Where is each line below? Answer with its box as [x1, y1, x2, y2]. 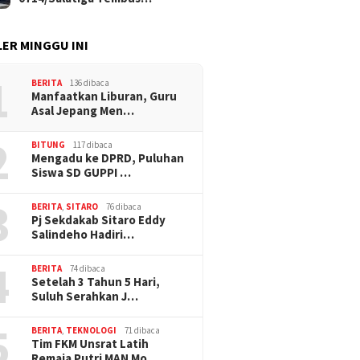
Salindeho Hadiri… [31, 227, 135, 243]
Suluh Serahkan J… [31, 288, 139, 305]
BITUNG [31, 139, 66, 151]
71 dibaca [125, 325, 161, 337]
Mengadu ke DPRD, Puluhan [31, 150, 185, 166]
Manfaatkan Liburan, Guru [31, 88, 178, 104]
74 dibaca [70, 263, 106, 275]
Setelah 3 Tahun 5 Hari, [31, 274, 161, 290]
